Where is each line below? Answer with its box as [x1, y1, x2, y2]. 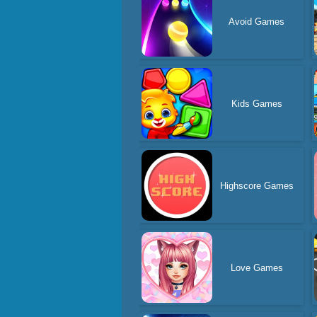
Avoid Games [229, 16, 285, 27]
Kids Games [231, 98, 282, 109]
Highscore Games [219, 180, 294, 191]
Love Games [230, 262, 283, 273]
